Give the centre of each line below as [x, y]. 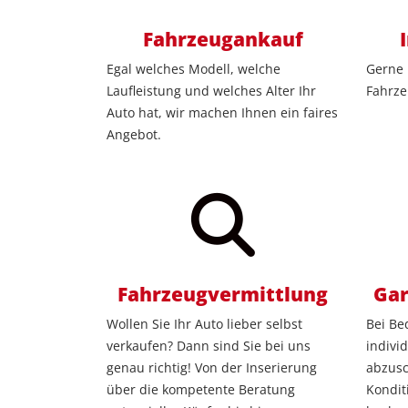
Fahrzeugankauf [223, 40]
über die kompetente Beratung [201, 390]
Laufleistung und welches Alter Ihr [211, 91]
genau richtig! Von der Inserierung [212, 368]
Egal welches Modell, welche [194, 69]
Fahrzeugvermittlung [223, 295]
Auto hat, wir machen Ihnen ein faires [222, 113]
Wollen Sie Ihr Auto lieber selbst [204, 324]
